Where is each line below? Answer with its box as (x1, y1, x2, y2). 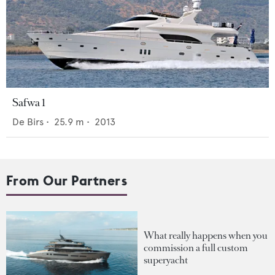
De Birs (12, 116, 44, 128)
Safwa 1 (12, 95, 45, 110)
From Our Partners (6, 172, 128, 190)
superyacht (144, 254, 188, 267)
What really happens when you (144, 229, 268, 242)
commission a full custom (144, 241, 248, 255)
